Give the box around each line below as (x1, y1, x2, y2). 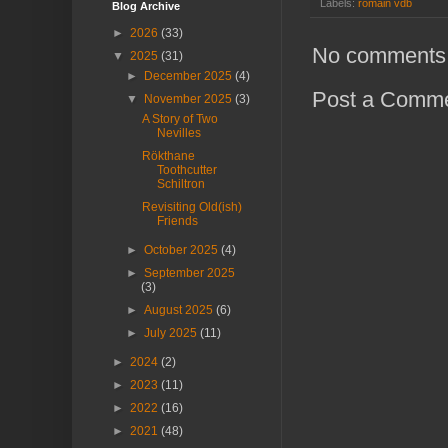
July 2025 (144, 326, 201, 341)
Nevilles (156, 126, 201, 141)
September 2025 (144, 266, 236, 281)
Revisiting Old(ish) (141, 200, 242, 215)
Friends (156, 214, 198, 229)
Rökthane (141, 149, 195, 164)
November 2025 (144, 92, 236, 107)
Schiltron (156, 177, 205, 192)
